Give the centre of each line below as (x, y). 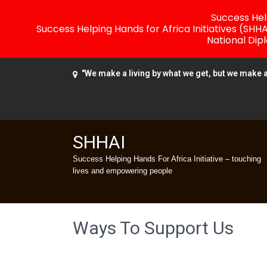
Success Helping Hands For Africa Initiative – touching (167, 159)
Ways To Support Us (153, 228)
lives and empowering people (122, 171)
